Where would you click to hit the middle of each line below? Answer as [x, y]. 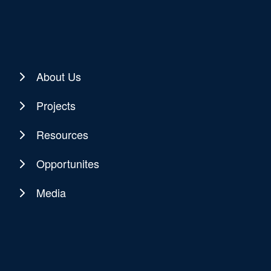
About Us [59, 77]
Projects [56, 106]
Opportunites [68, 164]
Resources [63, 135]
